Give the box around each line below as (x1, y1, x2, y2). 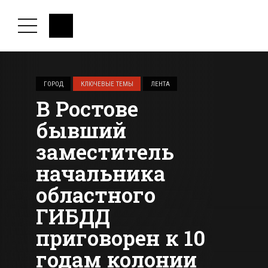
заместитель (36, 138, 174, 166)
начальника (36, 159, 165, 187)
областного (36, 181, 156, 209)
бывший (36, 116, 126, 144)
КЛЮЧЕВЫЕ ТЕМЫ (80, 80, 133, 88)
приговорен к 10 (36, 224, 205, 252)
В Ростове (36, 95, 138, 123)
